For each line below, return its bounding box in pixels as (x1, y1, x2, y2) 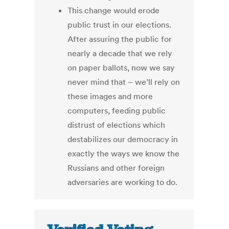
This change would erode (67, 5, 160, 16)
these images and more (67, 91, 153, 102)
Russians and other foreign (67, 163, 165, 173)
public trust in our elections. (67, 19, 172, 30)
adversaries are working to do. (67, 177, 178, 188)
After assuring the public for (67, 34, 172, 44)
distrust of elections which (67, 120, 166, 130)
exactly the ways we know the (67, 148, 180, 159)
